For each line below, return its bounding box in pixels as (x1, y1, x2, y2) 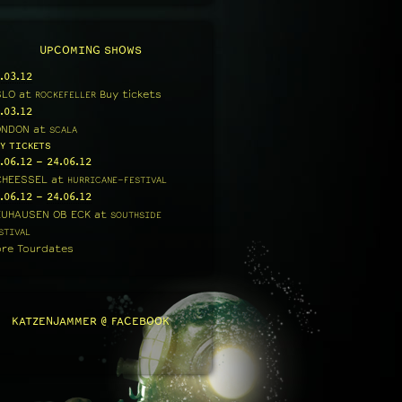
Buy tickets (100, 88, 162, 100)
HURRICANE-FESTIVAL (67, 174, 167, 186)
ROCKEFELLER (35, 89, 96, 100)
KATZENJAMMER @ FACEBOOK (12, 314, 170, 328)
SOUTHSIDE (110, 209, 162, 221)
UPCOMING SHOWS (39, 43, 142, 57)
